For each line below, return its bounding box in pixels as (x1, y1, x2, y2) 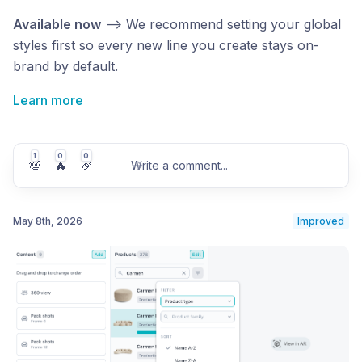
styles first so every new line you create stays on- (13, 37, 319, 54)
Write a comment (131, 158, 221, 173)
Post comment (260, 250, 331, 264)
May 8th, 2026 (13, 215, 82, 228)
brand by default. (13, 58, 118, 75)
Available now (13, 16, 101, 33)
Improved (297, 215, 344, 228)
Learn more (13, 92, 83, 109)
